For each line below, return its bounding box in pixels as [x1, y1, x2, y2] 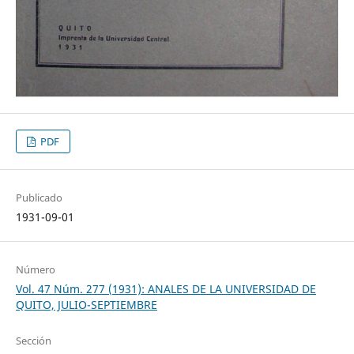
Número [15, 262, 55, 277]
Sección [15, 333, 51, 348]
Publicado [15, 190, 62, 205]
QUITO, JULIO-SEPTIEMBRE [15, 297, 157, 313]
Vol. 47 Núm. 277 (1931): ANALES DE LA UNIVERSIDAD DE [15, 281, 316, 297]
